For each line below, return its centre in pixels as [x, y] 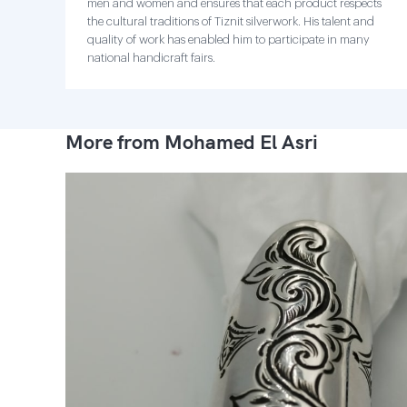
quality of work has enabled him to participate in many [228, 40]
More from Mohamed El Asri [192, 142]
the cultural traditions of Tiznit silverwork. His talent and [231, 21]
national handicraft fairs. [151, 58]
